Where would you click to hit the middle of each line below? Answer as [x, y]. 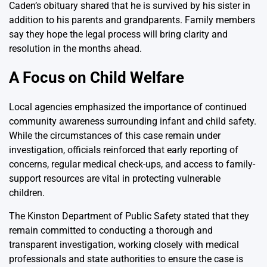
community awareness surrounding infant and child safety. [133, 122]
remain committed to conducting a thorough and [111, 231]
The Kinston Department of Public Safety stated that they [129, 216]
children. [27, 193]
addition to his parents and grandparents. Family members [132, 20]
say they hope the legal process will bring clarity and [118, 34]
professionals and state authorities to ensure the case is [126, 259]
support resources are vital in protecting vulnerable [115, 179]
